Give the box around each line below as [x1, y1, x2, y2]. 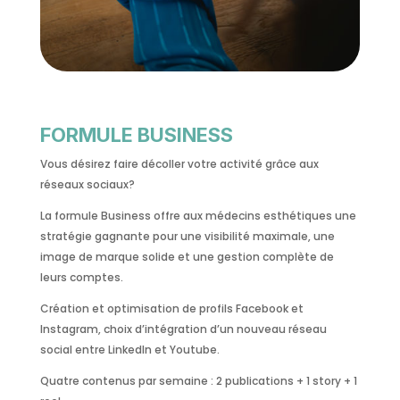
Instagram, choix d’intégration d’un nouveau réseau [39, 321, 327, 337]
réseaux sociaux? [39, 177, 135, 193]
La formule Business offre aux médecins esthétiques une [39, 208, 356, 224]
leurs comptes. [39, 270, 123, 286]
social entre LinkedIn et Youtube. [39, 342, 220, 358]
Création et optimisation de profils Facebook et [39, 301, 304, 317]
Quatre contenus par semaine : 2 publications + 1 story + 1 [39, 373, 357, 389]
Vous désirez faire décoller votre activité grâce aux [39, 156, 319, 172]
